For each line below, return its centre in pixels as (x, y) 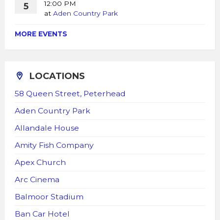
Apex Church (40, 163)
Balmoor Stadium (49, 197)
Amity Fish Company (54, 145)
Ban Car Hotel (42, 214)
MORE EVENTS (41, 34)
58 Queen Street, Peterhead (70, 94)
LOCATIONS (57, 76)
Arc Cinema (37, 180)
